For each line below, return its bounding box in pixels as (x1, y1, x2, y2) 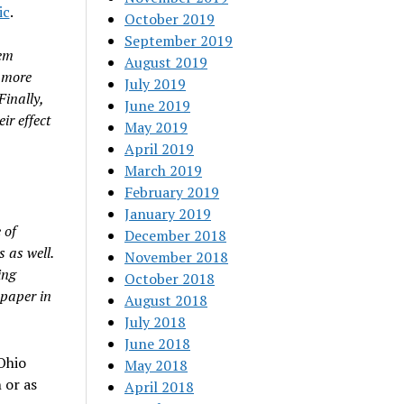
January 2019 (124, 204, 212, 224)
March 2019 (124, 161, 203, 180)
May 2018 (124, 355, 188, 375)
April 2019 (124, 139, 195, 159)
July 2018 (124, 312, 187, 332)
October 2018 (124, 269, 216, 289)
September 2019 (124, 31, 234, 50)
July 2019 (124, 74, 187, 94)
